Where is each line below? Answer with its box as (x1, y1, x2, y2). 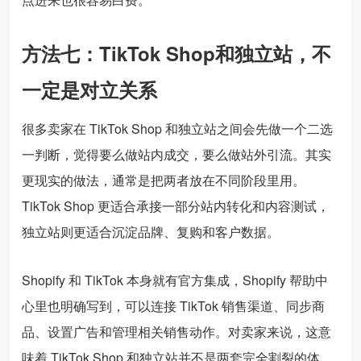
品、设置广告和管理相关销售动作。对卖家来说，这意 (22, 322, 331, 341)
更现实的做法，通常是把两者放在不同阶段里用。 (22, 170, 305, 189)
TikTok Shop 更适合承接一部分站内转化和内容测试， (22, 196, 330, 215)
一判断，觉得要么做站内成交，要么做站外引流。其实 (22, 144, 331, 164)
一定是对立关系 (22, 75, 157, 103)
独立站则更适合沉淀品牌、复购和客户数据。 (22, 222, 280, 241)
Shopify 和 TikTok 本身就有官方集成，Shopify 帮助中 (22, 270, 328, 289)
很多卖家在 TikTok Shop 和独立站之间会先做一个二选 (22, 118, 333, 138)
